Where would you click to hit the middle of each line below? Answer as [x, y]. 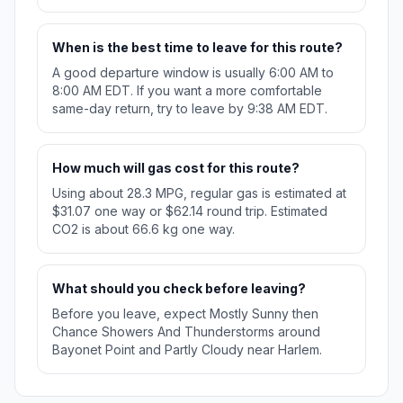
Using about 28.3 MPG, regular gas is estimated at [199, 193]
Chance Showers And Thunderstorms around [186, 332]
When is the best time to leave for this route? [197, 48]
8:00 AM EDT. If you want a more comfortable [187, 91]
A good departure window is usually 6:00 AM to [193, 73]
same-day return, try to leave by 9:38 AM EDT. [190, 109]
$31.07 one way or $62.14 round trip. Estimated [190, 211]
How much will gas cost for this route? [176, 168]
